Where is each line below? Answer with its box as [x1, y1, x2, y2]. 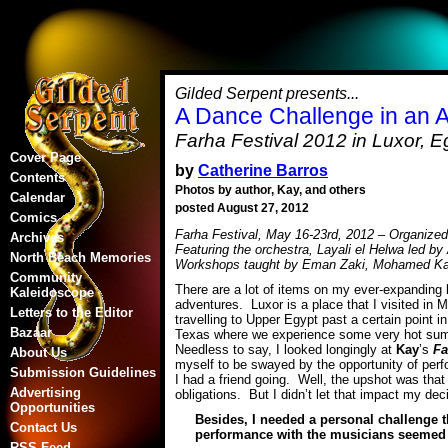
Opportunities [10, 400, 95, 415]
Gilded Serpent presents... [175, 85, 359, 102]
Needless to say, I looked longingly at [175, 342, 396, 358]
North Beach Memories [10, 250, 151, 265]
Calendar [10, 190, 65, 205]
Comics [10, 210, 57, 225]
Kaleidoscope [10, 285, 94, 300]
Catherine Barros [198, 162, 328, 180]
